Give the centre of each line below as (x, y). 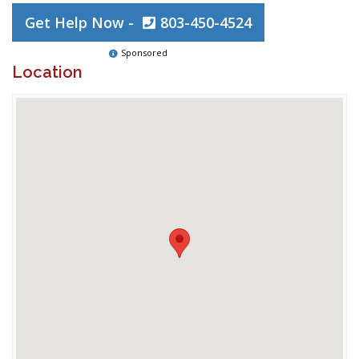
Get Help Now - (81, 22)
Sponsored (144, 52)
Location (47, 72)
